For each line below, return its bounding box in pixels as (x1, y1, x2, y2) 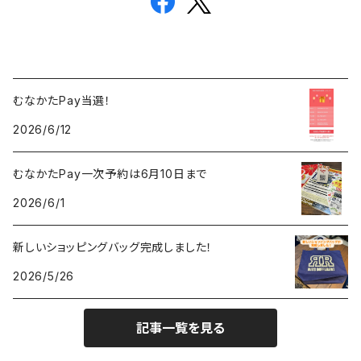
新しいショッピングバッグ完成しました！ (13, 240, 214, 255)
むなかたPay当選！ (13, 93, 111, 108)
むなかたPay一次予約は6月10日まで (13, 167, 208, 181)
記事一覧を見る (136, 320, 225, 337)
